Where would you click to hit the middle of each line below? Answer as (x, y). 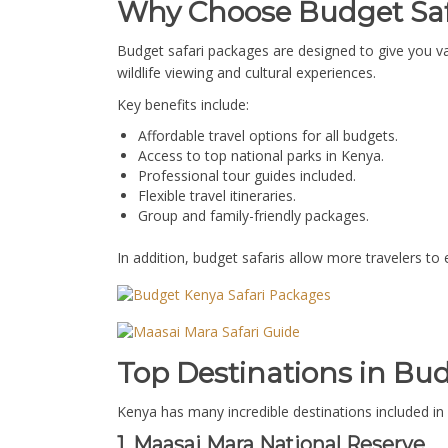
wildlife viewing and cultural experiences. (246, 73)
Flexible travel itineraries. (217, 196)
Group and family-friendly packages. (253, 216)
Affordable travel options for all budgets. (268, 136)
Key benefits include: (183, 105)
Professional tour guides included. (247, 176)
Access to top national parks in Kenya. (261, 156)
